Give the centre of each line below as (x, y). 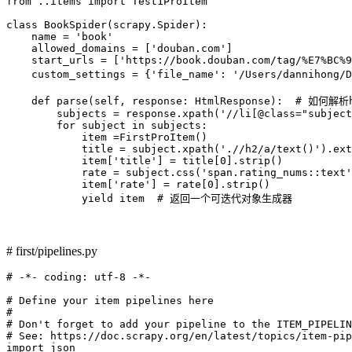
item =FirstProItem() (107, 137)
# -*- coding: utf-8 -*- (79, 277)
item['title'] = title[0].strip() (145, 160)
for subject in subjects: (107, 125)
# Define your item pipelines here (110, 300)
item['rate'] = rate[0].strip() (138, 184)
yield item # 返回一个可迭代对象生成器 (149, 198)
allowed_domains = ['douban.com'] (119, 48)
